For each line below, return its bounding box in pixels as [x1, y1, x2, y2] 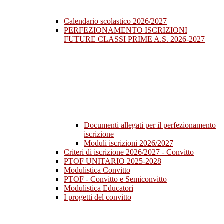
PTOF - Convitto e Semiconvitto [64, 175, 167, 184]
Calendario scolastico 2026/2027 [64, 17, 167, 26]
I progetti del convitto [64, 193, 131, 202]
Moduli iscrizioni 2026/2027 [84, 139, 173, 148]
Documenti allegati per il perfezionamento [84, 121, 216, 130]
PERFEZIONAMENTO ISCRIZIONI [64, 26, 187, 35]
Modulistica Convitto [64, 166, 130, 175]
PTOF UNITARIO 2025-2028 [64, 157, 161, 166]
